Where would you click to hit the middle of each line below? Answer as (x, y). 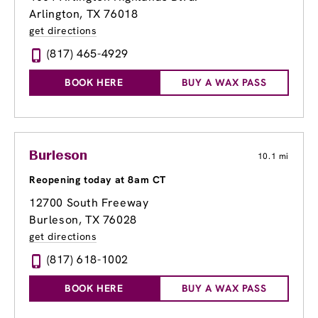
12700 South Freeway (89, 203)
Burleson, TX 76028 (83, 220)
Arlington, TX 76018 (84, 14)
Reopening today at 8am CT (98, 180)
